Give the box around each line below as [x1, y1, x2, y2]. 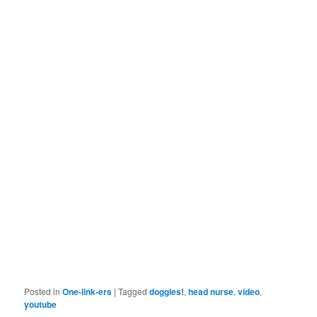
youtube [24, 297, 57, 311]
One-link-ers [62, 284, 113, 298]
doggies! [149, 284, 185, 298]
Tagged [118, 284, 148, 297]
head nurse [188, 284, 234, 298]
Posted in [24, 284, 61, 297]
